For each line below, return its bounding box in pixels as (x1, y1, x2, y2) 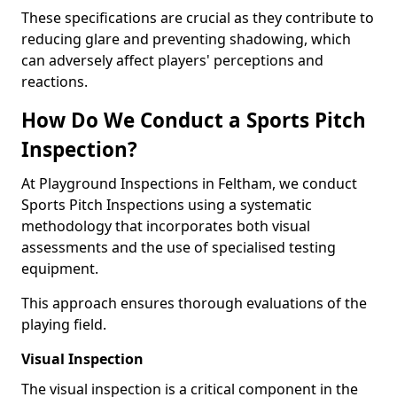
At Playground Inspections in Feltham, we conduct (21, 174, 357, 193)
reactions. (21, 72, 88, 91)
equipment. (21, 259, 102, 278)
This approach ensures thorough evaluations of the (21, 293, 367, 313)
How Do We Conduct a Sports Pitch (21, 106, 366, 134)
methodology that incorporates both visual (21, 216, 310, 236)
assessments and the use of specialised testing (21, 237, 336, 257)
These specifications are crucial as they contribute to (21, 8, 374, 27)
